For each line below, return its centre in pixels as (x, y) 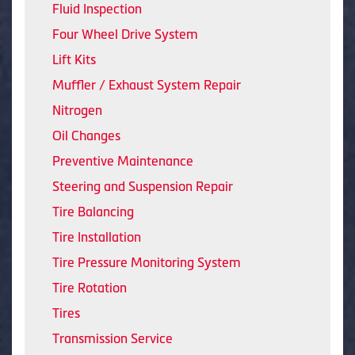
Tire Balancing (93, 211)
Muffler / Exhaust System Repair (147, 84)
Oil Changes (86, 135)
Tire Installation (97, 237)
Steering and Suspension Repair (143, 186)
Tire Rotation (90, 287)
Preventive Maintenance (123, 160)
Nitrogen (77, 110)
